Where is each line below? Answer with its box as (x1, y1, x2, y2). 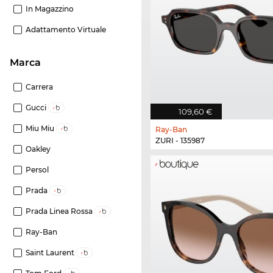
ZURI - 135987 (155, 136, 205, 146)
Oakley (26, 144, 51, 154)
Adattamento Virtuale (26, 25, 106, 35)
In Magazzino (26, 4, 74, 14)
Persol (26, 165, 49, 175)
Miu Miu (26, 124, 56, 133)
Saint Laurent (26, 248, 76, 258)
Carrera (26, 82, 53, 92)
